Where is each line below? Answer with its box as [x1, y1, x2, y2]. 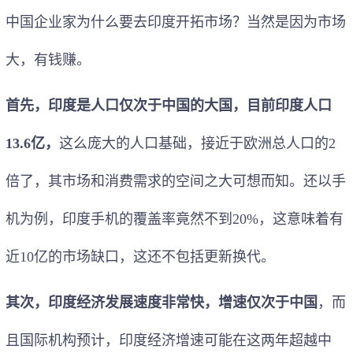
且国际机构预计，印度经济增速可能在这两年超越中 [6, 332, 332, 348]
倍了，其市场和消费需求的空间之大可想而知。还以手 [6, 173, 346, 189]
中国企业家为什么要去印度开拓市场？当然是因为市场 [6, 13, 346, 30]
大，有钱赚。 [6, 51, 91, 68]
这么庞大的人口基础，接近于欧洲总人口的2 [59, 135, 336, 151]
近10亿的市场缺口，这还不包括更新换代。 [6, 248, 275, 265]
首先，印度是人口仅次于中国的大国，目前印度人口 [6, 97, 332, 113]
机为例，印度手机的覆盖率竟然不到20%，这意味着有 [6, 210, 344, 227]
